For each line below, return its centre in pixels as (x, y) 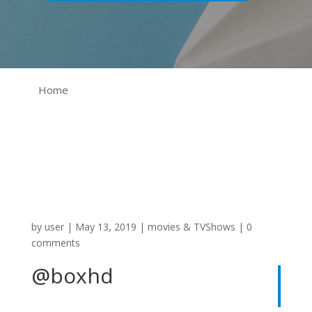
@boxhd (72, 275)
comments (55, 243)
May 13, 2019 (106, 227)
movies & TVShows (191, 227)
